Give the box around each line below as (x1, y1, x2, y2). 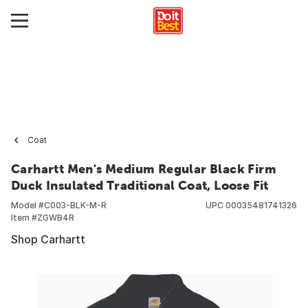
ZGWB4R (37, 212, 74, 223)
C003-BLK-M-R (44, 200, 107, 210)
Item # (11, 212, 37, 223)
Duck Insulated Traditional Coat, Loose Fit (11, 178, 269, 192)
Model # (11, 200, 44, 210)
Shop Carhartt (11, 232, 85, 246)
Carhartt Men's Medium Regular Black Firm (11, 162, 276, 176)
